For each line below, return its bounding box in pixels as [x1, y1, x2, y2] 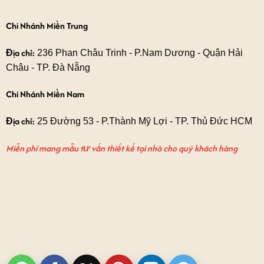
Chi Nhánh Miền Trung [5, 19, 88, 32]
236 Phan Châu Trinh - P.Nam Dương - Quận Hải [34, 47, 243, 58]
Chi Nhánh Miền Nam [5, 88, 84, 101]
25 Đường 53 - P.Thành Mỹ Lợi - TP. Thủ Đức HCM [34, 116, 252, 127]
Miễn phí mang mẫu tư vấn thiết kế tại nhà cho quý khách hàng [5, 141, 237, 154]
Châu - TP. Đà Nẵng [5, 62, 90, 72]
